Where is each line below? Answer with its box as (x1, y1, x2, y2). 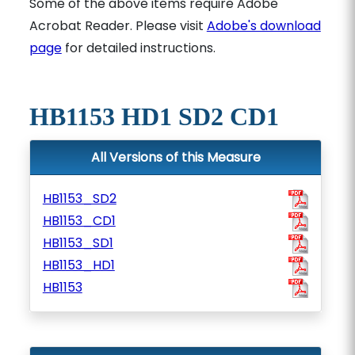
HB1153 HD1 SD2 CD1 (29, 102, 279, 131)
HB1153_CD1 (42, 212, 116, 230)
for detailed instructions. (61, 39, 216, 57)
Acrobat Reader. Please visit (29, 17, 207, 35)
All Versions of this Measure (90, 148, 261, 166)
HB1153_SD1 (42, 234, 113, 252)
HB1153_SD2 (42, 189, 116, 208)
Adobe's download (206, 17, 321, 35)
